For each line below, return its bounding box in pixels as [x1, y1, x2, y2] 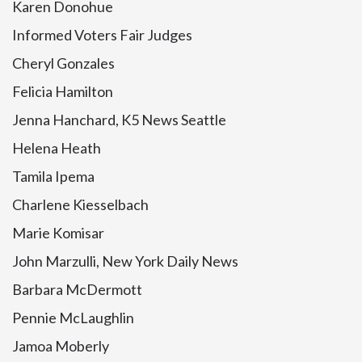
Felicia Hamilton [12, 82, 113, 100]
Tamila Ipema [12, 167, 95, 185]
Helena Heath [12, 139, 101, 157]
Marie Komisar [12, 224, 104, 242]
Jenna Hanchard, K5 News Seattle [12, 111, 226, 128]
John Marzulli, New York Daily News [12, 252, 238, 270]
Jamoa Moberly [12, 337, 109, 355]
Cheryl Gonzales [12, 54, 115, 72]
